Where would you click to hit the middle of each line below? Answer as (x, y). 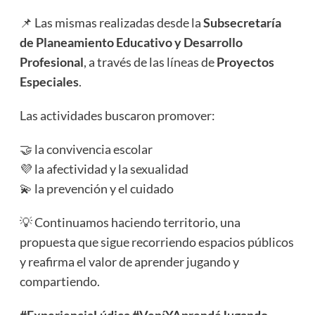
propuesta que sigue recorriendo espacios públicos (156, 242)
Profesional (51, 62)
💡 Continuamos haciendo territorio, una (130, 223)
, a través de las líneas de (150, 62)
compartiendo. (59, 282)
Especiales (49, 82)
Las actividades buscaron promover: (117, 116)
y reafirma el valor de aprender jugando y (129, 262)
